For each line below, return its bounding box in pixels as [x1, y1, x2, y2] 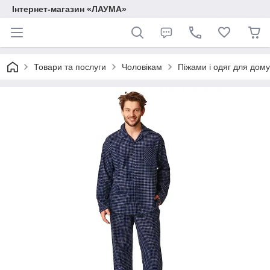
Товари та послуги [34, 62, 106, 72]
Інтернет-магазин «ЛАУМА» [12, 4, 127, 14]
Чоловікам [122, 62, 162, 72]
